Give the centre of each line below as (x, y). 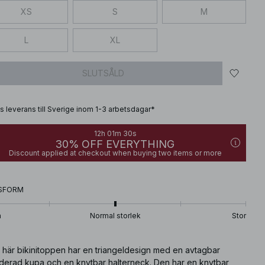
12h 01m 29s (115, 133)
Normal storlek (115, 215)
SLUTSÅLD (103, 73)
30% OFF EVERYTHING (115, 144)
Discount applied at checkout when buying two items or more (115, 153)
